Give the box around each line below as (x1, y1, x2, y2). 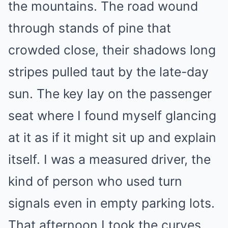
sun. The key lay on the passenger (8, 85, 212, 101)
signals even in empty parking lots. (8, 195, 215, 211)
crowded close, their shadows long (8, 42, 216, 58)
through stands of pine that (8, 20, 171, 36)
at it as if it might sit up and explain (8, 129, 216, 145)
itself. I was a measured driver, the (8, 151, 211, 167)
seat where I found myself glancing (8, 107, 216, 123)
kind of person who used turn (8, 173, 182, 189)
